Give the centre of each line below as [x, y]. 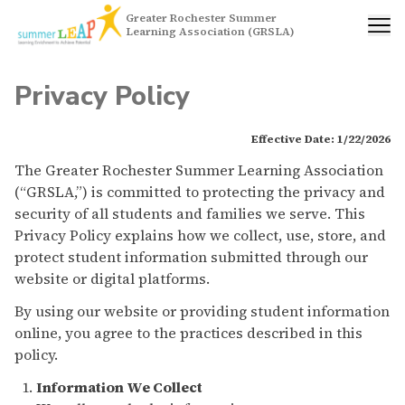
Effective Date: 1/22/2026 [321, 139]
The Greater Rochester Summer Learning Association [199, 170]
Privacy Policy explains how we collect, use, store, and [200, 235]
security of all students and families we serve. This [190, 213]
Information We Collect [119, 387]
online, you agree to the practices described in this [188, 333]
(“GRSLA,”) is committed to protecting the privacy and [200, 192]
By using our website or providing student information [202, 311]
